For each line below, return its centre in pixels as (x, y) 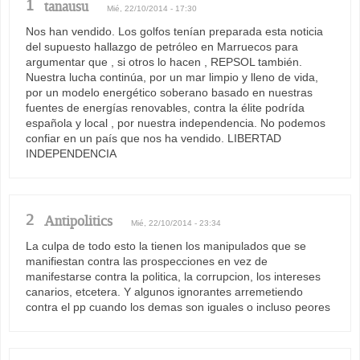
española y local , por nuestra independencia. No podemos (176, 123)
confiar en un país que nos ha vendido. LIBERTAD (153, 138)
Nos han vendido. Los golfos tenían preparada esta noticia (174, 31)
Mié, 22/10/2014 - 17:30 (152, 8)
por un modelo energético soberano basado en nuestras (169, 92)
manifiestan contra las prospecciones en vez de (147, 261)
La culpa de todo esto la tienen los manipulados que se (166, 245)
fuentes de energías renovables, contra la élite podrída (165, 107)
